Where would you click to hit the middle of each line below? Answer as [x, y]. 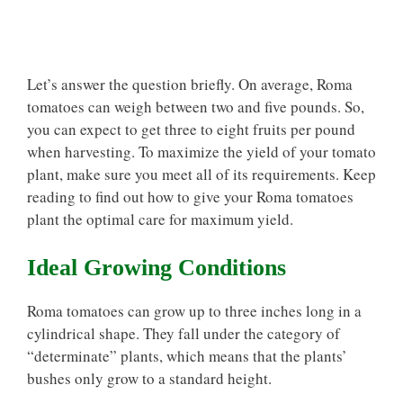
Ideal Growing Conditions [157, 267]
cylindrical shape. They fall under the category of [184, 333]
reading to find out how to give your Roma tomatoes [190, 197]
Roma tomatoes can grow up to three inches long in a [194, 310]
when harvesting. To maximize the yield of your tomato [201, 152]
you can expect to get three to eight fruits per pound [191, 129]
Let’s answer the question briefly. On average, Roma [190, 84]
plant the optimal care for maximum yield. [160, 219]
